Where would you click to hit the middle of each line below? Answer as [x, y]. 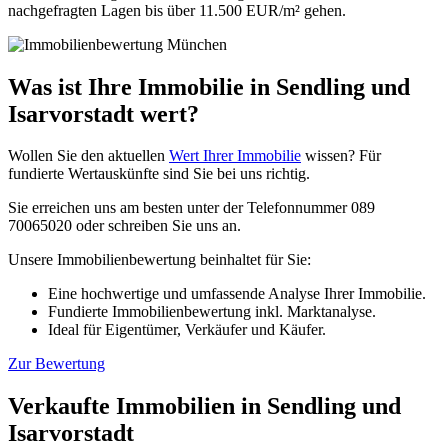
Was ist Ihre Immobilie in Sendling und [209, 86]
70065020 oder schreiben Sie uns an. [124, 226]
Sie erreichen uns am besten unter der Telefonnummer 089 [191, 208]
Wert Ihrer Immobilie [235, 156]
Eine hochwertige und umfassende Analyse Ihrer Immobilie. [237, 294]
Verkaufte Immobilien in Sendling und [204, 406]
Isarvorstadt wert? [103, 113]
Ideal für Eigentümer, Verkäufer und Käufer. [187, 330]
